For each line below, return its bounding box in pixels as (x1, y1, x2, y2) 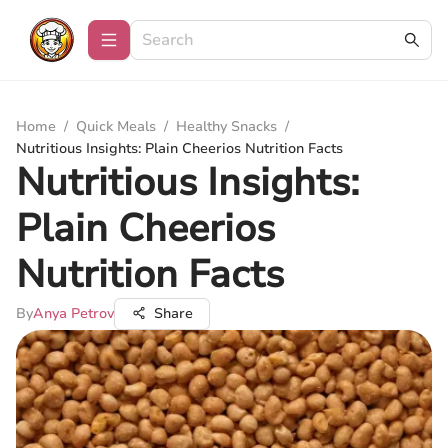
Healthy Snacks (176, 117, 277, 136)
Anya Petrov (33, 304, 114, 323)
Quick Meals (76, 117, 156, 136)
